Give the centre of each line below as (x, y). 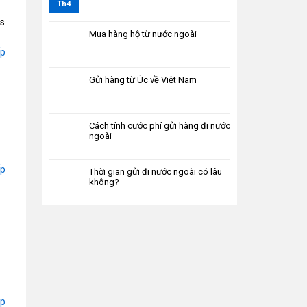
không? (104, 182)
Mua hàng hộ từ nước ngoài (143, 34)
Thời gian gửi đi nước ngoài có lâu (156, 171)
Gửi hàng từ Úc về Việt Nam (143, 79)
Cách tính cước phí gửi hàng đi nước (160, 125)
